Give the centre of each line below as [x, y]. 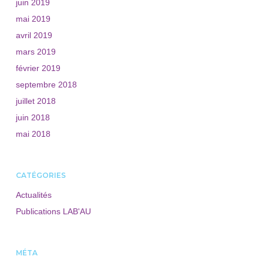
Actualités [33, 195]
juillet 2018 [36, 101]
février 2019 [38, 68]
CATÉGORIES [41, 175]
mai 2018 [33, 134]
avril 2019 [34, 35]
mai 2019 [33, 19]
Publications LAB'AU [53, 211]
